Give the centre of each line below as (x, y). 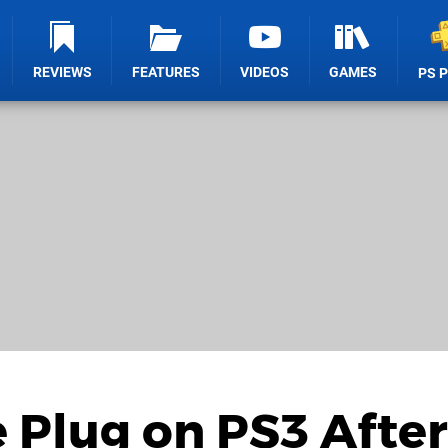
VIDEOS (265, 72)
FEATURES (166, 72)
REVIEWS (62, 72)
